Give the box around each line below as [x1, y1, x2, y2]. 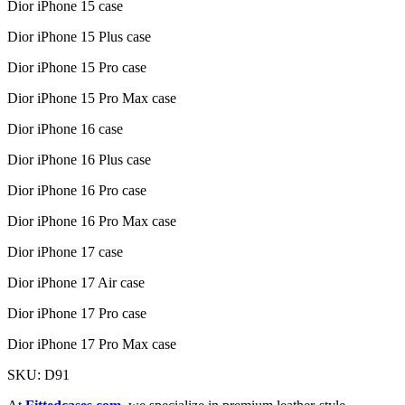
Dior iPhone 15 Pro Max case [7, 89, 176, 106]
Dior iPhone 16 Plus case [7, 151, 151, 167]
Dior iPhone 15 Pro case [7, 59, 146, 75]
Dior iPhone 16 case [7, 120, 123, 137]
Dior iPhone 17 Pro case [7, 305, 146, 321]
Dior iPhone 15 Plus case [7, 28, 151, 44]
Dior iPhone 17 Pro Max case [7, 335, 176, 352]
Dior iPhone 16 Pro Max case [7, 212, 176, 229]
